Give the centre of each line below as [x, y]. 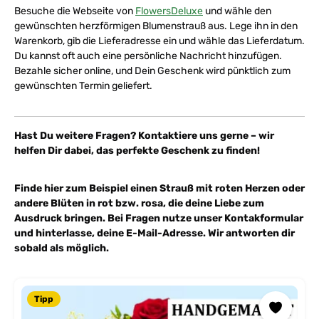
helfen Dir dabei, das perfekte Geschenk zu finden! [137, 151]
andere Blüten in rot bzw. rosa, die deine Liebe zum [139, 203]
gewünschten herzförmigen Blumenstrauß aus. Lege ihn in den [156, 26]
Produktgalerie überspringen [78, 285]
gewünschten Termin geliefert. [83, 86]
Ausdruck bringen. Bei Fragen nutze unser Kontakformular [159, 218]
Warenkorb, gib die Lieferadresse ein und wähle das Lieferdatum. [159, 41]
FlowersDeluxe [169, 11]
